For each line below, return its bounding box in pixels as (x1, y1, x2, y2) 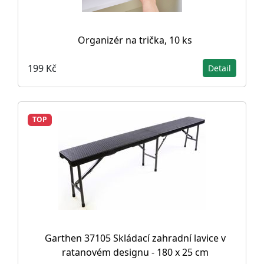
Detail (208, 62, 231, 74)
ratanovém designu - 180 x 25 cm (61, 246, 209, 259)
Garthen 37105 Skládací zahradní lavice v (44, 232, 226, 245)
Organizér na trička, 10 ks (78, 34, 192, 47)
